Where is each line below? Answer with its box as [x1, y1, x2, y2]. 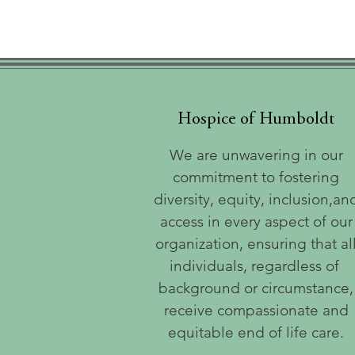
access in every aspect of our [159, 212, 353, 231]
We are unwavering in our [169, 146, 343, 164]
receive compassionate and [163, 301, 349, 319]
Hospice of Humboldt [177, 111, 334, 128]
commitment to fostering [173, 168, 339, 186]
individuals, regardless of [169, 257, 343, 275]
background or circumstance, [158, 279, 353, 297]
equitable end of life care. [168, 323, 344, 342]
